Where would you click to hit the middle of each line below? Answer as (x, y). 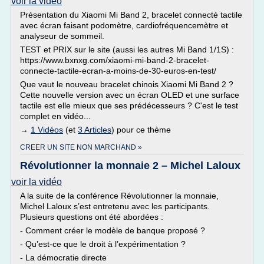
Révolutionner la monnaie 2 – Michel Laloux (130, 166)
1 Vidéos (47, 130)
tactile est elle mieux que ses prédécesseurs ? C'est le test (129, 105)
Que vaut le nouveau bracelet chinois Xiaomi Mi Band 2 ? (127, 84)
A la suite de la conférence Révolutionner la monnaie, (119, 196)
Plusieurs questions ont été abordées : (92, 217)
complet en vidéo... (55, 116)
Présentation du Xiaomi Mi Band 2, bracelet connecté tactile (131, 15)
